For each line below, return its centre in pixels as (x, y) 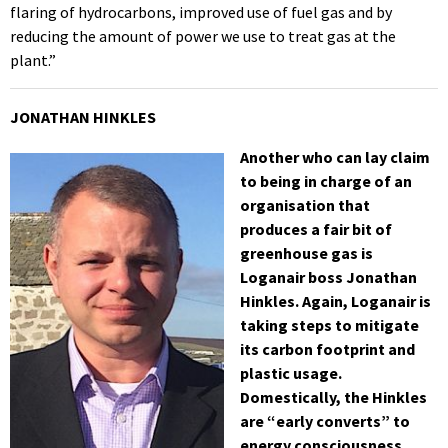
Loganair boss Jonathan (328, 276)
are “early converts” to (325, 420)
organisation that (305, 204)
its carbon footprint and (327, 348)
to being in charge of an (326, 180)
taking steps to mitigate (329, 324)
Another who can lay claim (335, 156)
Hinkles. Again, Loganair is (335, 300)
